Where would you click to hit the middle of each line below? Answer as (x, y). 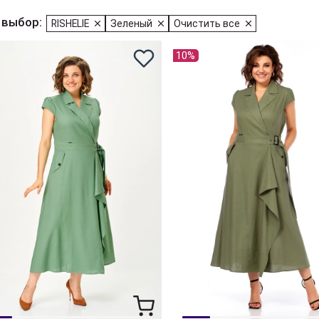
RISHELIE (70, 23)
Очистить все (207, 23)
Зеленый (131, 23)
